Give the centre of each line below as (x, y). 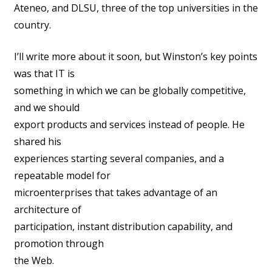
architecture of (48, 210)
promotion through (59, 244)
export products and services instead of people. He (129, 125)
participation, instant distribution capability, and (123, 227)
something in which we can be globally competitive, (130, 91)
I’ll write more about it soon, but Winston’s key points (136, 57)
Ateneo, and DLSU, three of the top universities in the (136, 8)
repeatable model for (62, 176)
